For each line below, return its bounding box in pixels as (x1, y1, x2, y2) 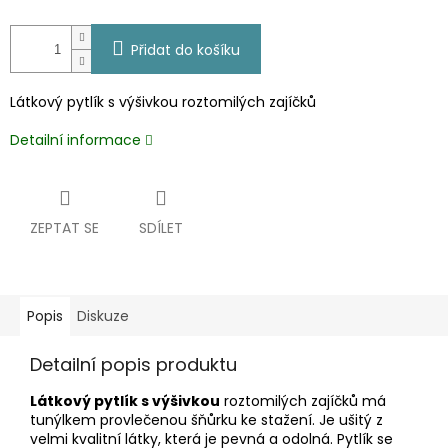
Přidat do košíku (131, 40, 240, 61)
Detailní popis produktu (30, 352, 237, 378)
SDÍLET (139, 218, 183, 239)
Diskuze (77, 306, 129, 327)
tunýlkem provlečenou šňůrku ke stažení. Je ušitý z (30, 410, 383, 431)
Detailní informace (10, 130, 141, 151)
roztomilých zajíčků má (220, 391, 386, 412)
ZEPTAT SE (30, 218, 99, 239)
